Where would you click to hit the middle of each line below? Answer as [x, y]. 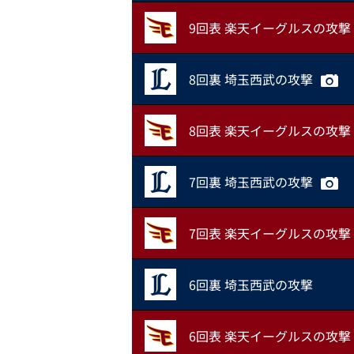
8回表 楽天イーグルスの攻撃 [270, 130]
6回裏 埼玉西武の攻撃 [251, 284]
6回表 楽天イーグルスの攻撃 [270, 336]
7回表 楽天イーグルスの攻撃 [270, 233]
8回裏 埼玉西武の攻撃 [251, 79]
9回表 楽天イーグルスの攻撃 [270, 28]
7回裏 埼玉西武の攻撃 [251, 182]
